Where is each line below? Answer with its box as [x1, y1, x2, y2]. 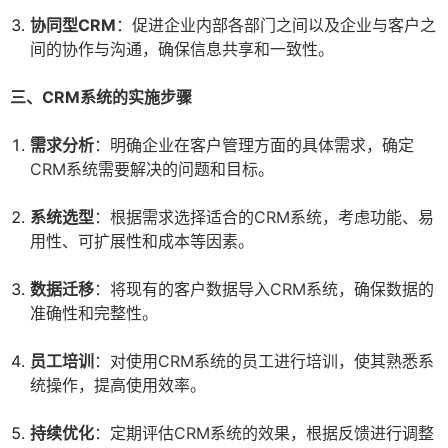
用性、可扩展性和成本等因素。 [30, 231, 254, 252]
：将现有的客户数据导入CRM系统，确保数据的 [94, 279, 434, 300]
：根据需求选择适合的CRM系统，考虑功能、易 [94, 207, 434, 228]
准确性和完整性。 [30, 303, 158, 324]
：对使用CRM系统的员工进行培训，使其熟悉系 [94, 351, 434, 372]
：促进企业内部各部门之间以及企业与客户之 [116, 15, 436, 36]
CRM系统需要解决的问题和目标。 [30, 159, 274, 180]
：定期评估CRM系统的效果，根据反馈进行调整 [94, 423, 434, 444]
